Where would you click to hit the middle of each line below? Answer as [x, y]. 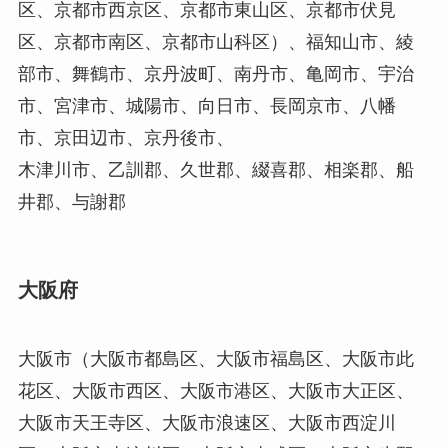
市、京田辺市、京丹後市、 [125, 137]
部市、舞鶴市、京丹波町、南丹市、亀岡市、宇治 [215, 73]
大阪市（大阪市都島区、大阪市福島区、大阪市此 [215, 359]
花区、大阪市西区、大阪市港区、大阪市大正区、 [215, 391]
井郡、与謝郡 [71, 201]
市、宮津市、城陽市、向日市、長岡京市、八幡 [206, 105]
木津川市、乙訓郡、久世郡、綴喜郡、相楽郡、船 [215, 169]
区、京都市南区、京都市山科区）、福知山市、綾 [215, 41]
